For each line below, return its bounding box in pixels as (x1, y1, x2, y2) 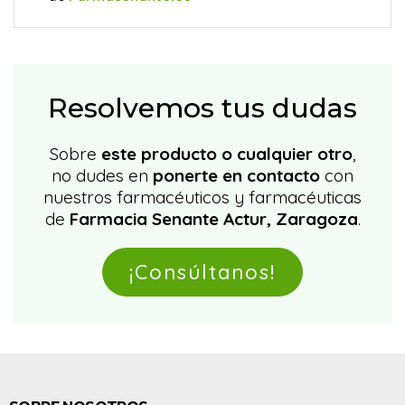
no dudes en (52, 165, 148, 186)
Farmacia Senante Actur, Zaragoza (69, 208, 358, 230)
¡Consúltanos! (129, 259, 276, 285)
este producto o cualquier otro (100, 143, 353, 165)
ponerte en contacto (148, 165, 320, 186)
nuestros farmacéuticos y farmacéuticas (43, 186, 362, 208)
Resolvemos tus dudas (48, 91, 357, 125)
